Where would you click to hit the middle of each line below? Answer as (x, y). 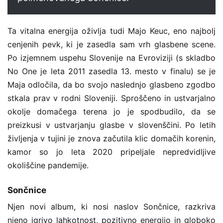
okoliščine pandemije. (48, 165)
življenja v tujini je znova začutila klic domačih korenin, (111, 138)
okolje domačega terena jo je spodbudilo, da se (111, 111)
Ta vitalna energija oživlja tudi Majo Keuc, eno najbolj (111, 31)
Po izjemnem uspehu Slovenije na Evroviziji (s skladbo (111, 57)
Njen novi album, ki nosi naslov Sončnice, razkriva (111, 207)
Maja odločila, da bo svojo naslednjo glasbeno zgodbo (111, 84)
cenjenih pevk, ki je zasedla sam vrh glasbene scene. (111, 44)
